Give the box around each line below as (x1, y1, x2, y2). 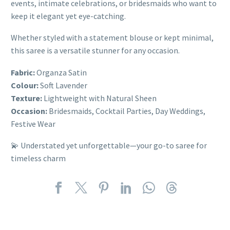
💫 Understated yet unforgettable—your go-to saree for (11, 140, 207, 151)
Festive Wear (11, 118, 55, 129)
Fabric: (11, 67, 35, 78)
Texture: (11, 92, 42, 103)
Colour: (11, 80, 39, 90)
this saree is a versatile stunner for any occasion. (11, 45, 180, 56)
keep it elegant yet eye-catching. (11, 10, 126, 21)
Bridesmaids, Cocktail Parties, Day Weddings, (47, 105, 205, 116)
